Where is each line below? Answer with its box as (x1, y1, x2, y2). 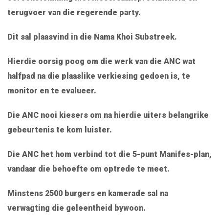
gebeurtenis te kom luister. (7, 125, 112, 135)
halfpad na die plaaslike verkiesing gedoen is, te (7, 71, 190, 81)
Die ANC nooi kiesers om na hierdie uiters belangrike (7, 110, 209, 120)
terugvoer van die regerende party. (7, 8, 141, 18)
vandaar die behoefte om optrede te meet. (7, 164, 170, 174)
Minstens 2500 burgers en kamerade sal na (7, 189, 168, 198)
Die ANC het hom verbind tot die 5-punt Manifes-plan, (7, 150, 212, 159)
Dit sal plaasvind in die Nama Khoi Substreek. (7, 32, 177, 42)
